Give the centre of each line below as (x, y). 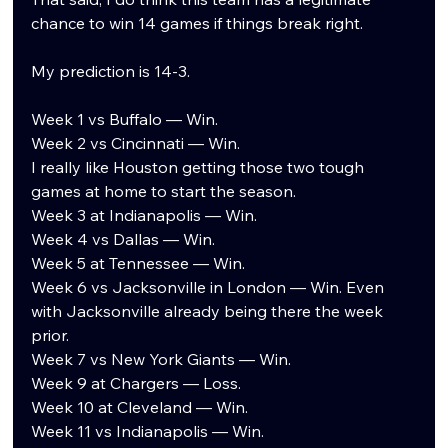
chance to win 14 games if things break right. (197, 22)
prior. (50, 334)
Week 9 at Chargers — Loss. (136, 382)
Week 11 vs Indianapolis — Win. (148, 430)
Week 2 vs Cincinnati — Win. (136, 142)
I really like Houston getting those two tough (200, 166)
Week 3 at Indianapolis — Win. (144, 214)
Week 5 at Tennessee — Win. (138, 262)
